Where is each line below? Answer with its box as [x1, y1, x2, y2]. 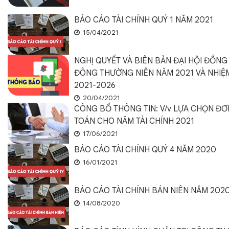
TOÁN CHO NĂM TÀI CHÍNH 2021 [74, 116, 194, 126]
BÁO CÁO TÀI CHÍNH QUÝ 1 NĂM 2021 [74, 15, 213, 25]
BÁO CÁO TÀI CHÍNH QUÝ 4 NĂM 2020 [74, 145, 216, 155]
